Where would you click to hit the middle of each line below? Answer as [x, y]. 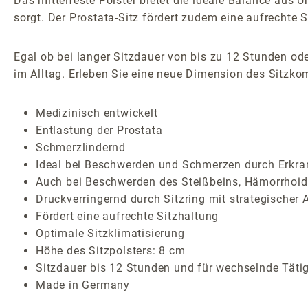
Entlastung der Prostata [99, 130]
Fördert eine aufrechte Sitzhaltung [128, 216]
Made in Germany [83, 285]
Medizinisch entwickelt [97, 113]
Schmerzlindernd [81, 147]
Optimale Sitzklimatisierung [110, 233]
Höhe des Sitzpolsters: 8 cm [111, 250]
